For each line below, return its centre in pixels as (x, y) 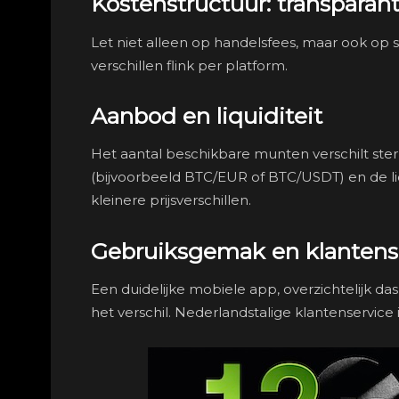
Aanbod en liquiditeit (207, 115)
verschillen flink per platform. (189, 65)
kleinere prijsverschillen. (171, 200)
